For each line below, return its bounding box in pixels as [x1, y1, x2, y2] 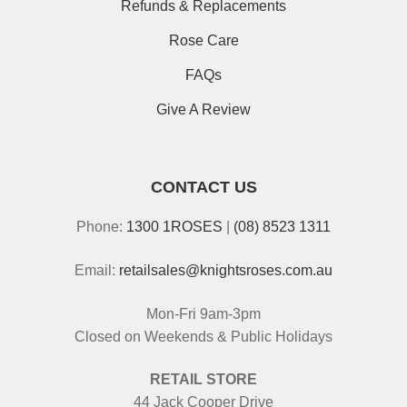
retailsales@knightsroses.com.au [119, 263, 333, 279]
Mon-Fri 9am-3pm [146, 305, 261, 322]
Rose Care [168, 33, 239, 49]
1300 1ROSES [126, 219, 223, 235]
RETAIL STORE [150, 372, 257, 388]
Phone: [76, 219, 126, 235]
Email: [74, 263, 119, 279]
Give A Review [156, 102, 251, 118]
